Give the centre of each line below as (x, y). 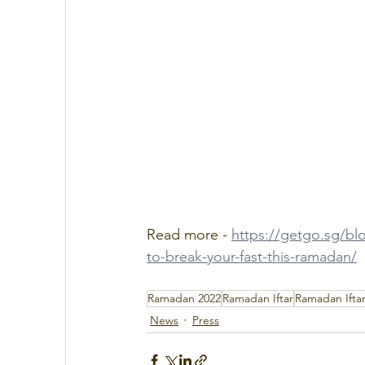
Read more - (189, 235)
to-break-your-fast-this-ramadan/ (252, 257)
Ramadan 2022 (184, 299)
